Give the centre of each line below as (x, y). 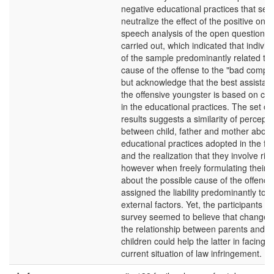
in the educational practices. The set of (196, 106)
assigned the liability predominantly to (194, 192)
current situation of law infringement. (191, 253)
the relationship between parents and (193, 229)
